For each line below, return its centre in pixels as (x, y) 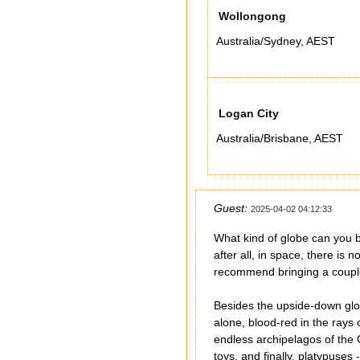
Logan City (249, 113)
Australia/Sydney (258, 41)
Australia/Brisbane (262, 138)
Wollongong (252, 16)
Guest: (231, 208)
